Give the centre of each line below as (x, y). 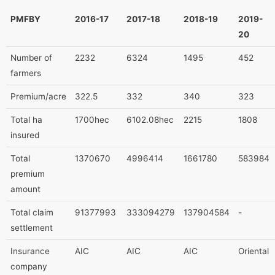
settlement (31, 227)
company (29, 266)
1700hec (92, 119)
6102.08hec (150, 119)
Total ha (26, 119)
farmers (25, 73)
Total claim (32, 212)
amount (25, 189)
